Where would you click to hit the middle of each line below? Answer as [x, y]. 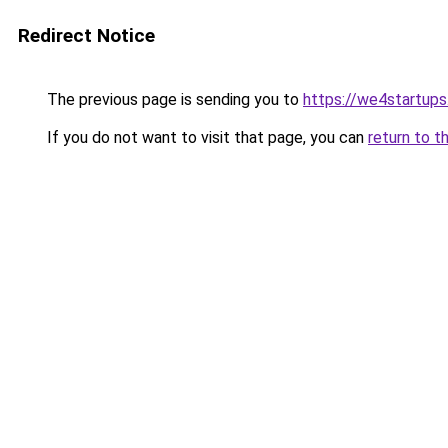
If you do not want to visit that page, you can [205, 137]
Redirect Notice [86, 35]
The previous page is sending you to [173, 99]
